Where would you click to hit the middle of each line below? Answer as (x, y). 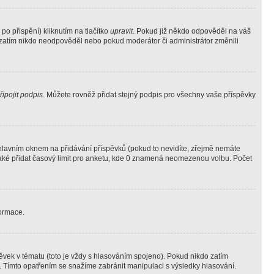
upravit (121, 31)
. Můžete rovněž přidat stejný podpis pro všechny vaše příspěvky (149, 95)
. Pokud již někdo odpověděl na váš (192, 31)
